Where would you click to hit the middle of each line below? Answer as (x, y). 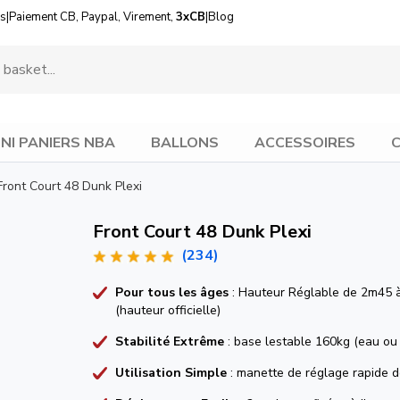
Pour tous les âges (172, 292)
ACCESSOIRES (305, 142)
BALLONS (185, 142)
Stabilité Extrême (170, 342)
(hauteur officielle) (168, 310)
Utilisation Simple (171, 373)
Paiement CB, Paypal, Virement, (92, 17)
